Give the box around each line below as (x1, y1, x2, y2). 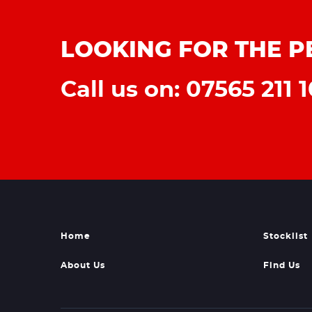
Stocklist (263, 232, 308, 240)
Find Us (263, 261, 300, 270)
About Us (61, 261, 105, 270)
